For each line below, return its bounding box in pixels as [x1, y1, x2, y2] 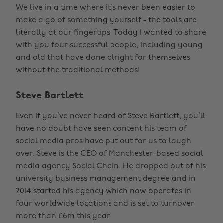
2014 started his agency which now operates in [16, 187, 191, 195]
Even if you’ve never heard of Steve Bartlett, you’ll [16, 112, 205, 120]
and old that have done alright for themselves [16, 54, 190, 62]
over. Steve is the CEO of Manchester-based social [16, 150, 203, 158]
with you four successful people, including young [16, 41, 203, 49]
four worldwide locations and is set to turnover [16, 200, 194, 208]
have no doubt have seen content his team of [16, 125, 187, 133]
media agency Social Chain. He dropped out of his [16, 162, 206, 170]
